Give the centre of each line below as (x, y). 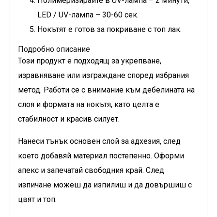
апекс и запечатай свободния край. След (91, 170)
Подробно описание (54, 49)
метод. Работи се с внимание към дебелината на (106, 90)
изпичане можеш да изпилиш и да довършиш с (105, 185)
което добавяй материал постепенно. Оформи (101, 155)
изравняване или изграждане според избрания (103, 75)
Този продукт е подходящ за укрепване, (90, 61)
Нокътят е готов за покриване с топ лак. (109, 29)
